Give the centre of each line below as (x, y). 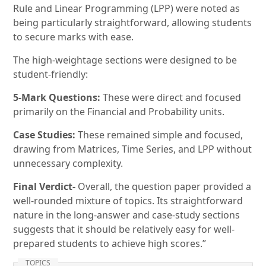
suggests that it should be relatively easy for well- (124, 229)
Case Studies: (45, 135)
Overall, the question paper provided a (164, 187)
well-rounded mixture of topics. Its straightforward (128, 201)
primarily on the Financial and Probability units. (119, 112)
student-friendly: (51, 75)
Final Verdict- (45, 187)
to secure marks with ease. (74, 37)
